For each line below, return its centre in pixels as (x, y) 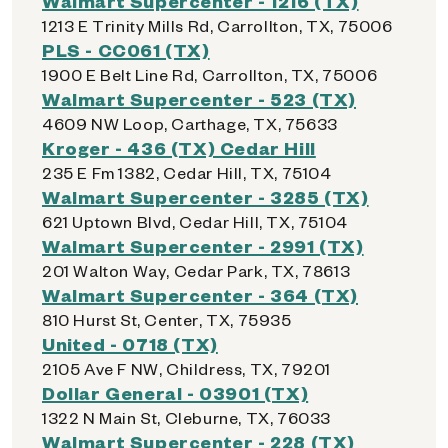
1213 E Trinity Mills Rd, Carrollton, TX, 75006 (217, 25)
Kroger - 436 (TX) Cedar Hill (179, 147)
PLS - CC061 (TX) (126, 49)
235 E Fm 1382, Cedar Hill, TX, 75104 (187, 172)
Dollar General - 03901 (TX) (175, 392)
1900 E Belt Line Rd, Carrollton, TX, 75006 (210, 74)
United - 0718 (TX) (130, 343)
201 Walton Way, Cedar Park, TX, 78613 (196, 270)
